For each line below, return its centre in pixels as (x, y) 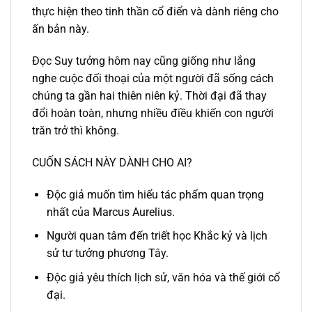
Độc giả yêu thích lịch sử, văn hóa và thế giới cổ (163, 277)
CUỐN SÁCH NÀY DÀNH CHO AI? (112, 162)
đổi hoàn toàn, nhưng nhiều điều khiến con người (153, 113)
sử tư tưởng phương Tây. (107, 253)
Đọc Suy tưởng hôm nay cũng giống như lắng (144, 61)
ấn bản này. (61, 29)
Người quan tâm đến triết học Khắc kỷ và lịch (157, 236)
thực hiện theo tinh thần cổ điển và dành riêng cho (155, 12)
